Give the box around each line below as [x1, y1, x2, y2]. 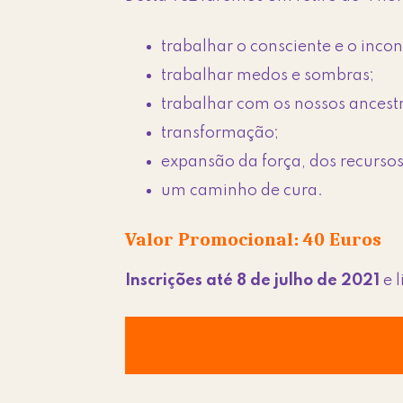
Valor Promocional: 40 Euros [125, 228, 382, 251]
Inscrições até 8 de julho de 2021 [125, 273, 381, 290]
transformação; [161, 125, 280, 142]
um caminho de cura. [161, 183, 324, 200]
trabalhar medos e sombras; [161, 67, 375, 85]
